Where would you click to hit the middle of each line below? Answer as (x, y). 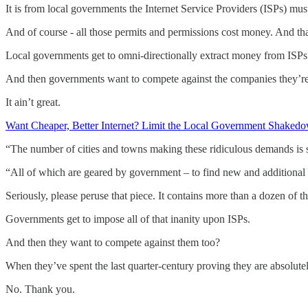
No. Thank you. (40, 289)
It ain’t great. (33, 102)
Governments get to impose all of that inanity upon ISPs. (128, 219)
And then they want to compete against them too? (113, 242)
